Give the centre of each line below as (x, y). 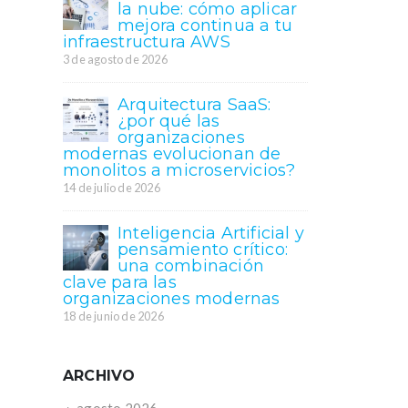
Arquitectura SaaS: (194, 105)
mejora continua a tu (205, 26)
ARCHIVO (99, 376)
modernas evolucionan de (172, 154)
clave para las (120, 283)
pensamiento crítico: (203, 250)
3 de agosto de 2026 (115, 60)
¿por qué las (169, 122)
